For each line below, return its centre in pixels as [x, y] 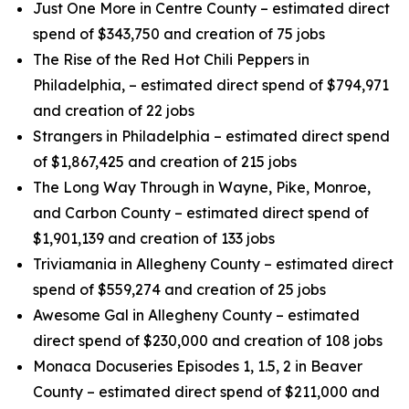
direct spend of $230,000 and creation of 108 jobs [208, 341]
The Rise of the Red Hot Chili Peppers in [171, 59]
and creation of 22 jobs [114, 110]
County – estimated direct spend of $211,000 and [206, 392]
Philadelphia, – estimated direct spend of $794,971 [211, 85]
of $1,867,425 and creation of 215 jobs [165, 162]
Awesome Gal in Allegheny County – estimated [196, 315]
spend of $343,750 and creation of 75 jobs [179, 34]
